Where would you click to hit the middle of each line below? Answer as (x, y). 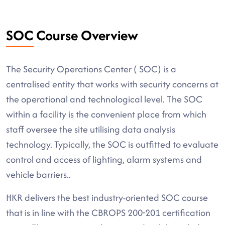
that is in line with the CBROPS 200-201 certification (108, 213)
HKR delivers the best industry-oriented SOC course (107, 198)
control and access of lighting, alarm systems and (104, 159)
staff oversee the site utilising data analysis (91, 129)
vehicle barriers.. (38, 175)
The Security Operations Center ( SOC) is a (91, 69)
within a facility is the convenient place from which (106, 114)
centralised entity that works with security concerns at (112, 84)
